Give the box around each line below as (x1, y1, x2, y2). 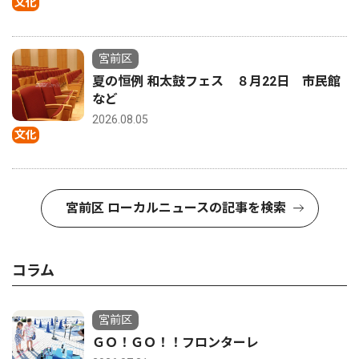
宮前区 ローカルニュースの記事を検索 (65, 200, 286, 216)
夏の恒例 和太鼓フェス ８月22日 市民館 (92, 74, 341, 90)
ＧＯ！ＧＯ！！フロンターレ (92, 335, 259, 351)
